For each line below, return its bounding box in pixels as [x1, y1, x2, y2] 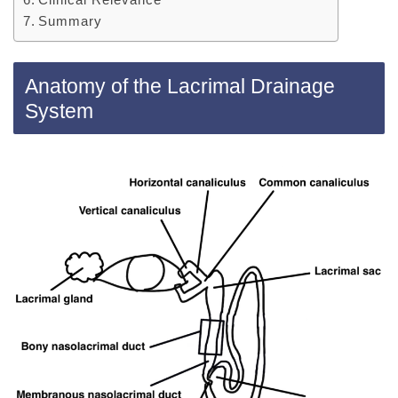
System [25, 99, 93, 123]
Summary [38, 13, 103, 29]
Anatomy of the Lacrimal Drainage [25, 74, 335, 98]
